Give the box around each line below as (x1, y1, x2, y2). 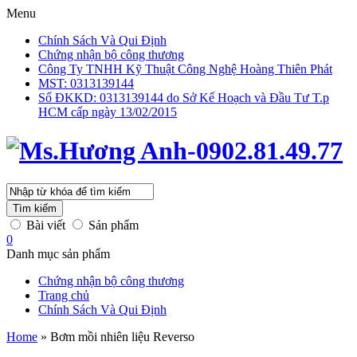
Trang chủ (38, 288, 89, 302)
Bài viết (23, 218, 69, 232)
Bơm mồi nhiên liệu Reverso (50, 329, 194, 343)
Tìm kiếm (13, 202, 57, 214)
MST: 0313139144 (38, 76, 134, 90)
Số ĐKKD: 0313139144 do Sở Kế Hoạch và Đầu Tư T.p (38, 91, 329, 104)
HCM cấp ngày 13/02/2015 (38, 105, 177, 119)
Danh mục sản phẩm (6, 246, 110, 261)
